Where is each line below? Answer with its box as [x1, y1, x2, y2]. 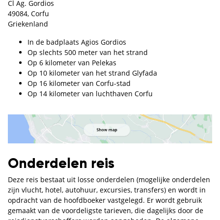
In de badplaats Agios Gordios [27, 37, 126, 47]
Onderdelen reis [8, 157, 114, 171]
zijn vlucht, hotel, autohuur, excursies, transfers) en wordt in [8, 185, 206, 195]
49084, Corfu [8, 9, 49, 19]
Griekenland [8, 19, 48, 29]
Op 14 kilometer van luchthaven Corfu [27, 89, 153, 99]
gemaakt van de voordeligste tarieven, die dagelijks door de [8, 206, 203, 216]
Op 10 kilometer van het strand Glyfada [27, 68, 157, 78]
